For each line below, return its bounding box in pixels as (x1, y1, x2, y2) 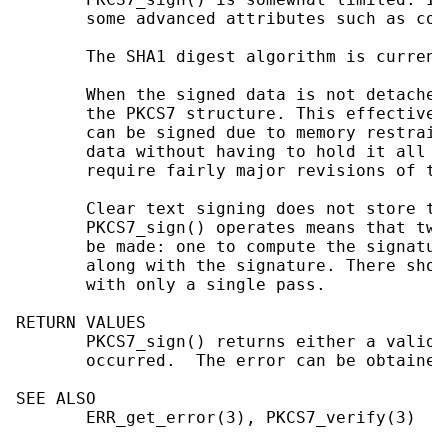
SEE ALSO (16, 389, 96, 409)
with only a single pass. (16, 275, 326, 295)
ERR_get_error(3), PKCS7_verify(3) (16, 408, 416, 428)
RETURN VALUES (16, 313, 146, 333)
